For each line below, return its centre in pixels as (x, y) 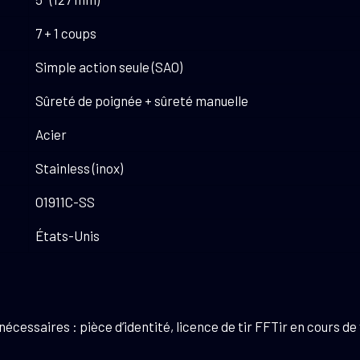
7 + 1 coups (66, 33)
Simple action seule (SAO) (109, 66)
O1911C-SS (65, 201)
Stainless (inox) (79, 168)
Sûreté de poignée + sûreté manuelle (142, 100)
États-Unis (67, 235)
